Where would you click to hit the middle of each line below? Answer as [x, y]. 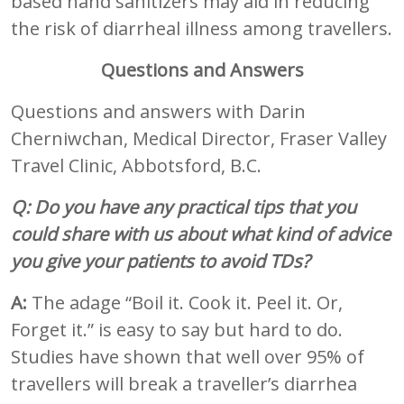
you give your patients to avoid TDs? [161, 261]
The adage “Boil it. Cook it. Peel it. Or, [185, 302]
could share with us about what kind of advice [201, 234]
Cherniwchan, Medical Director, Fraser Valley [199, 138]
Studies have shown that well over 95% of [188, 356]
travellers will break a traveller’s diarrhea [184, 383]
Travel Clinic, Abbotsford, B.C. [138, 165]
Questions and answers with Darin [158, 111]
